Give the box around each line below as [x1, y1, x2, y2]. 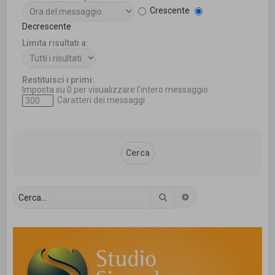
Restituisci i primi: [22, 75, 95, 85]
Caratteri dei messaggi [55, 95, 145, 105]
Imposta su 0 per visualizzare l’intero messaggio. [22, 85, 211, 95]
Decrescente [22, 21, 72, 32]
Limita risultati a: [22, 38, 89, 48]
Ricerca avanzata [190, 192, 258, 202]
